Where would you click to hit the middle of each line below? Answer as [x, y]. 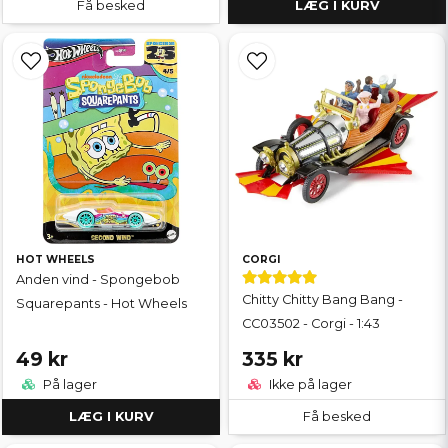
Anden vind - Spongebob [98, 279]
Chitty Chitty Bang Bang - [322, 299]
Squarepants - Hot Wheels [101, 303]
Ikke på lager [309, 384]
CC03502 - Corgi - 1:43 [311, 323]
